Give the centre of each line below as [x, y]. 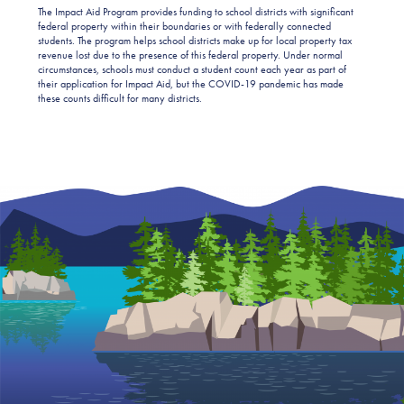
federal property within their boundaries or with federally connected [184, 27]
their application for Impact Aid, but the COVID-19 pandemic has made [191, 84]
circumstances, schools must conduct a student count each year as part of [192, 70]
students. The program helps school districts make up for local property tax [195, 41]
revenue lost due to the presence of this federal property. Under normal [190, 55]
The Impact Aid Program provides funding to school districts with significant [196, 12]
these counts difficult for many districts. [120, 99]
